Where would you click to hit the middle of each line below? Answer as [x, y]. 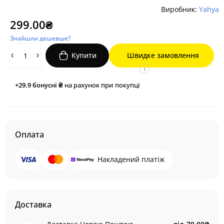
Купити [84, 55]
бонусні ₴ [48, 85]
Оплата [29, 134]
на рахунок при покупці [101, 85]
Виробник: [180, 9]
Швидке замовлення [163, 55]
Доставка [33, 204]
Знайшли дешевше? [40, 38]
